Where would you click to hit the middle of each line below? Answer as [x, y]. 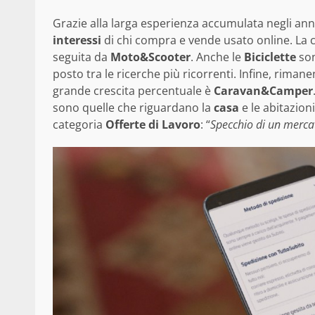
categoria [79, 124]
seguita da [82, 57]
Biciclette [270, 57]
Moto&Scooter [150, 57]
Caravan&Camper [262, 90]
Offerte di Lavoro [153, 124]
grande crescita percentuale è [132, 90]
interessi [77, 40]
